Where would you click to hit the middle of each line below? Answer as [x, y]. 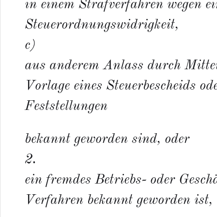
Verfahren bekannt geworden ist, [119, 200]
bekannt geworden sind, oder [107, 139]
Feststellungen [66, 107]
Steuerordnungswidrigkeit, [102, 25]
